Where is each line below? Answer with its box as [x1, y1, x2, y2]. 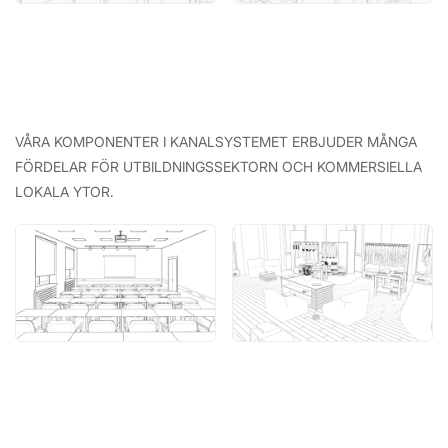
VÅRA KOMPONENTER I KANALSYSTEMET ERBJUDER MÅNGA [15, 133, 417, 151]
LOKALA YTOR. [15, 183, 114, 201]
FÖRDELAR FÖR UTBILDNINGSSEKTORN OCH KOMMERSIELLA [15, 158, 422, 176]
